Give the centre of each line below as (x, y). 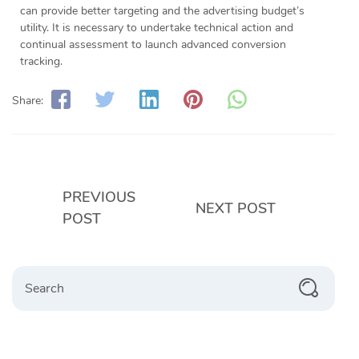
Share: (28, 100)
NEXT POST (236, 208)
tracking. (41, 62)
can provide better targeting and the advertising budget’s (162, 11)
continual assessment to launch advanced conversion (153, 45)
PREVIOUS (99, 198)
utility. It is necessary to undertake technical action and (157, 28)
